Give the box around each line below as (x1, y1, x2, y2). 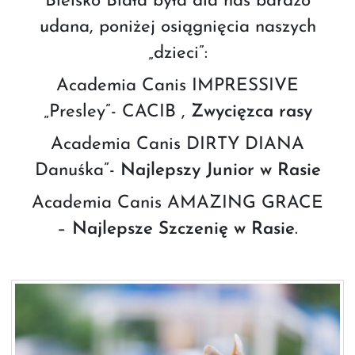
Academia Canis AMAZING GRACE (32, 194, 323, 212)
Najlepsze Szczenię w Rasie (72, 220, 295, 239)
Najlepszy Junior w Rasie (120, 162, 321, 180)
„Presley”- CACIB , (43, 103, 191, 121)
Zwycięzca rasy (190, 103, 312, 121)
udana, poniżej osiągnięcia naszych (39, 18, 316, 36)
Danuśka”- (34, 162, 120, 180)
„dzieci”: (147, 44, 208, 63)
